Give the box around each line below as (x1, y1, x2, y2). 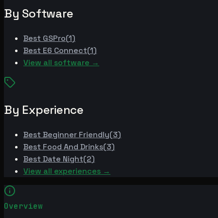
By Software (4, 5, 73, 21)
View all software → (23, 57, 99, 68)
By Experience (4, 102, 84, 117)
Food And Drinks (43, 141, 103, 152)
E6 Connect (43, 45, 87, 55)
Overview (4, 200, 43, 211)
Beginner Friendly (43, 129, 109, 140)
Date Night (43, 153, 83, 164)
